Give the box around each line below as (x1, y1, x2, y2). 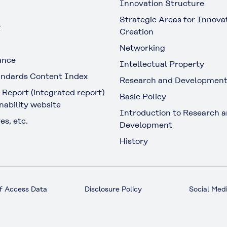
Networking (120, 43, 165, 53)
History (120, 136, 148, 146)
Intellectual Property (120, 59, 204, 69)
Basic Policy (120, 92, 166, 101)
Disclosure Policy (85, 185, 142, 193)
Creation (120, 27, 154, 36)
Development (120, 120, 172, 130)
